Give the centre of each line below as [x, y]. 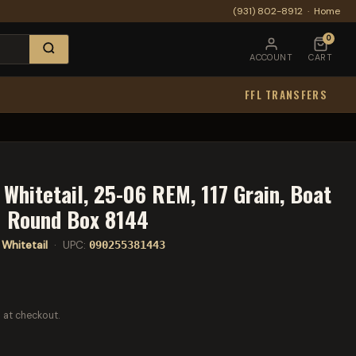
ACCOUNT [271, 57]
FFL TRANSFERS [286, 95]
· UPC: [68, 245]
